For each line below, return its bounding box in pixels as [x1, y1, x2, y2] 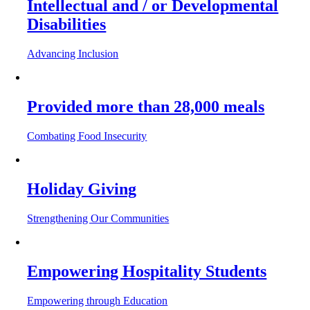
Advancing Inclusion [27, 48, 119, 60]
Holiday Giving [27, 179, 137, 198]
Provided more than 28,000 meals [27, 97, 265, 116]
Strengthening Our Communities [27, 212, 170, 224]
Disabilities [27, 15, 107, 34]
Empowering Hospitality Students [27, 262, 267, 280]
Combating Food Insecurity [27, 129, 147, 142]
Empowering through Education [27, 294, 168, 307]
